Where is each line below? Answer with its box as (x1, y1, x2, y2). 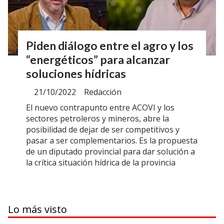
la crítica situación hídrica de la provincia (26, 157, 175, 168)
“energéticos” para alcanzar (26, 52, 170, 67)
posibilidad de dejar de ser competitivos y (26, 124, 179, 135)
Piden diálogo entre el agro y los (26, 38, 193, 53)
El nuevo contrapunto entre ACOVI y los (26, 102, 174, 113)
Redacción (84, 86, 121, 97)
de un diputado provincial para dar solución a (26, 146, 195, 157)
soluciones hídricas (26, 66, 126, 81)
